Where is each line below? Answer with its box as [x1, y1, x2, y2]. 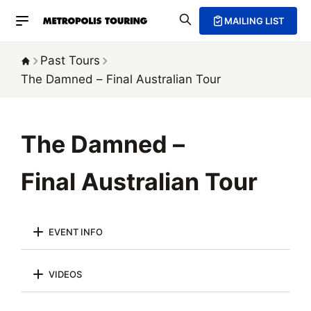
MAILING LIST [224, 15, 285, 26]
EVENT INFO [49, 226, 103, 237]
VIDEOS [49, 269, 82, 280]
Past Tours [40, 53, 100, 67]
